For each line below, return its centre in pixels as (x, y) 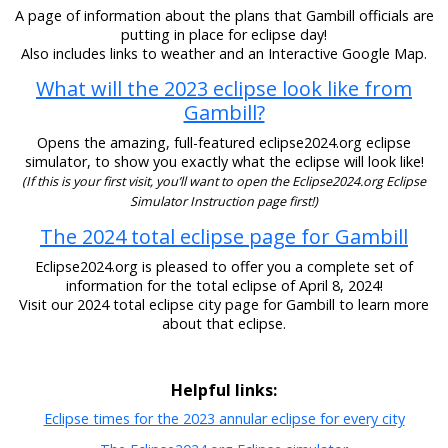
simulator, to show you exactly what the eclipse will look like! (224, 161)
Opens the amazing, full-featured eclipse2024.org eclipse (224, 142)
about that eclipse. (224, 324)
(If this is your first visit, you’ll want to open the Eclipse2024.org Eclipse (224, 181)
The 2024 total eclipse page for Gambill (224, 237)
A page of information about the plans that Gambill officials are (224, 15)
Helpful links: (224, 390)
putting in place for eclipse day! (224, 34)
